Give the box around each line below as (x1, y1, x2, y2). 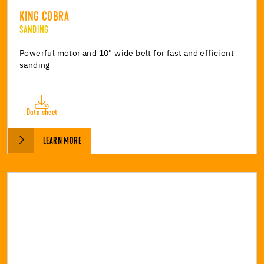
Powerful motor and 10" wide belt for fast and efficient (19, 49, 234, 58)
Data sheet (26, 108, 58, 117)
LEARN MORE (43, 136, 81, 146)
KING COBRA (19, 11, 69, 24)
